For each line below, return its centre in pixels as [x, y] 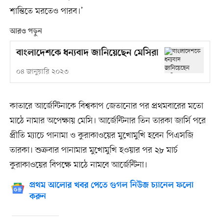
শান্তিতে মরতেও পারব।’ [46, 11]
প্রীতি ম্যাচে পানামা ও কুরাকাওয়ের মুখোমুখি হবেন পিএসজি [101, 135]
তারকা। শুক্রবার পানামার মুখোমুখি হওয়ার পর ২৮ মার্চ [94, 150]
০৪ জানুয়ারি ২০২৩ [42, 72]
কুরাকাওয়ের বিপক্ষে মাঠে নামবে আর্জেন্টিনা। [78, 165]
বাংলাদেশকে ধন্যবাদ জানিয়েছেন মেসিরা [87, 53]
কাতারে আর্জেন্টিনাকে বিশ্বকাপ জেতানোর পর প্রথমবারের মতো [106, 106]
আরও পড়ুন [26, 31]
